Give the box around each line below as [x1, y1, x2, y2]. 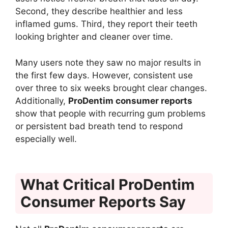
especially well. [15, 133, 77, 144]
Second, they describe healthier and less [15, 6, 183, 17]
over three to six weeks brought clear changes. [15, 82, 207, 93]
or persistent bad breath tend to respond [15, 121, 183, 131]
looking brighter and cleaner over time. [15, 32, 173, 42]
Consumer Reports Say [20, 193, 186, 211]
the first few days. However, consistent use [15, 70, 193, 80]
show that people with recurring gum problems [15, 108, 206, 119]
